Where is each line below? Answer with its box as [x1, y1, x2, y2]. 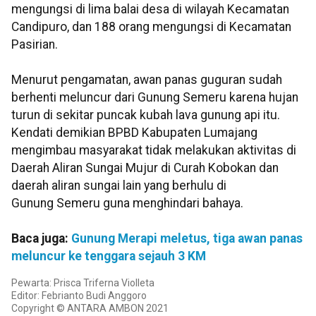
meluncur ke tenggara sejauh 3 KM [11, 249, 206, 264]
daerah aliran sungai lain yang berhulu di [11, 178, 226, 193]
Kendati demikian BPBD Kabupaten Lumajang [11, 126, 257, 140]
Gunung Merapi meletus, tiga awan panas [71, 231, 303, 246]
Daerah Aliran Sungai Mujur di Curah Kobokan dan [11, 161, 279, 176]
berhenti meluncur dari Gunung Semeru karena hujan [11, 90, 298, 105]
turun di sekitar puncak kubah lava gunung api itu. [11, 108, 280, 123]
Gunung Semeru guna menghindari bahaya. [11, 196, 243, 211]
